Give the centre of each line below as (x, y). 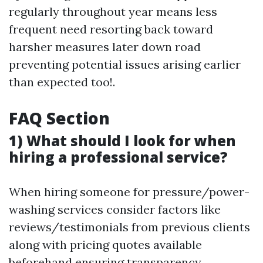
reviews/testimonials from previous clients (129, 227)
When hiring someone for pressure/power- (129, 192)
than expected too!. (62, 82)
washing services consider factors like (115, 209)
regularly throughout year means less (113, 11)
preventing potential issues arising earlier (125, 64)
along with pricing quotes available (105, 245)
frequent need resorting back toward (111, 29)
